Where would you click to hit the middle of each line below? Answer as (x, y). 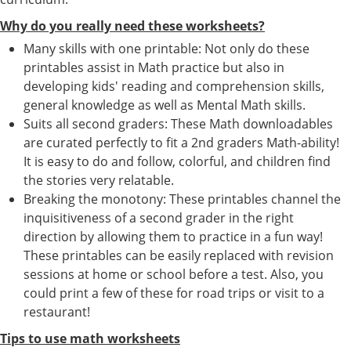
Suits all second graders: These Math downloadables (178, 124)
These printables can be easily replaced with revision (179, 256)
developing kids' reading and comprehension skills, (174, 87)
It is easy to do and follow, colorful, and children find (177, 162)
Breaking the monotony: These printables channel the (182, 199)
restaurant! (57, 312)
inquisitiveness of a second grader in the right (159, 218)
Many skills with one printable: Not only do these (166, 49)
